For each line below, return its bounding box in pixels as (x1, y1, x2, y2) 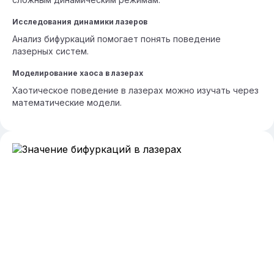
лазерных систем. (12, 46, 89, 56)
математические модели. (12, 97, 122, 108)
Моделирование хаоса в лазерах (12, 68, 143, 78)
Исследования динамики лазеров (12, 17, 147, 26)
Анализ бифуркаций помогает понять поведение (12, 34, 221, 44)
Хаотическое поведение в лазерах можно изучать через (12, 85, 259, 95)
